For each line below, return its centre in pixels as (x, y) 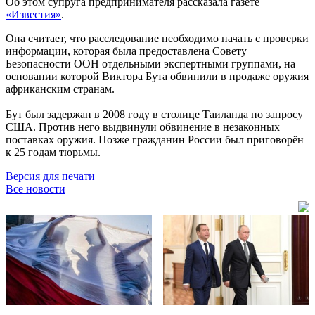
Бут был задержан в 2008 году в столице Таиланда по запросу (154, 114)
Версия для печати (50, 176)
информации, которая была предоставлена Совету (126, 51)
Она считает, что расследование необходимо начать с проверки (157, 38)
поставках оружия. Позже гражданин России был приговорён (155, 139)
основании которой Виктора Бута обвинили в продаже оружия (157, 76)
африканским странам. (60, 89)
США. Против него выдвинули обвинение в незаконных (143, 127)
